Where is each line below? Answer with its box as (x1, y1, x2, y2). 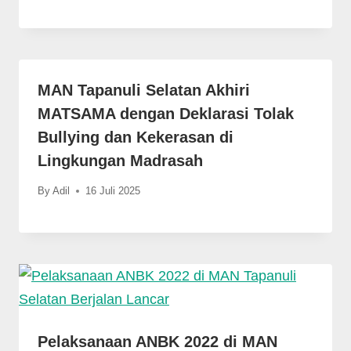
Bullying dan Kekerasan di (38, 128, 233, 146)
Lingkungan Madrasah (38, 151, 203, 169)
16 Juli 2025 (85, 184, 141, 197)
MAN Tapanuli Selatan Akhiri (38, 81, 250, 99)
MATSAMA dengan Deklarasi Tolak (38, 104, 294, 122)
